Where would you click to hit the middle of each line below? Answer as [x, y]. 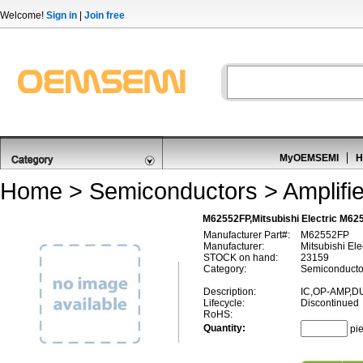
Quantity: [224, 328]
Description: [230, 292]
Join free [105, 15]
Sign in [62, 15]
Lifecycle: [224, 303]
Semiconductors [173, 191]
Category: [225, 269]
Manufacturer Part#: [247, 235]
